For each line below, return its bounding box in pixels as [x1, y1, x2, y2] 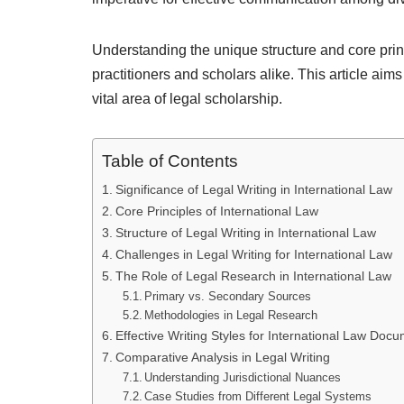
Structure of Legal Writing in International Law [115, 225, 376, 240]
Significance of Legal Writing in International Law [115, 182, 392, 197]
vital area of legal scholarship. [92, 91, 282, 106]
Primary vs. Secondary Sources [144, 289, 312, 303]
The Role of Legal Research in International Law [115, 269, 391, 283]
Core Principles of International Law [115, 204, 318, 218]
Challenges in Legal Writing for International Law [115, 247, 392, 262]
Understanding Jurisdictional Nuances [144, 371, 342, 384]
